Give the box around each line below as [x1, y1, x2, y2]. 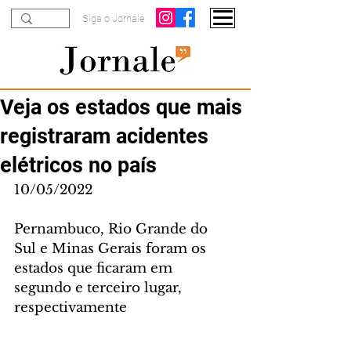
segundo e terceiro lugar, [14, 280, 186, 296]
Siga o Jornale [82, 13, 145, 24]
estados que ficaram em [14, 260, 176, 277]
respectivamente [14, 299, 127, 316]
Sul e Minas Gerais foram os [14, 241, 210, 257]
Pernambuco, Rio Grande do [14, 221, 212, 237]
